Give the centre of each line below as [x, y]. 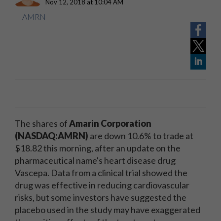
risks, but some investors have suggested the [101, 197]
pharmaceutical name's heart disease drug [95, 160]
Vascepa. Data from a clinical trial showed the [101, 173]
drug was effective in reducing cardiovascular [102, 185]
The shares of [41, 123]
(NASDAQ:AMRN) [52, 136]
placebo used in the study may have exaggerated [108, 210]
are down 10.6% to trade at [142, 136]
